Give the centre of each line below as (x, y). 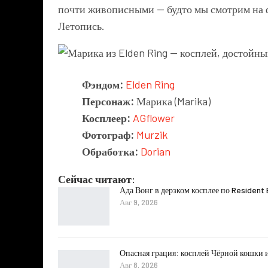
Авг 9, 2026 (139, 202)
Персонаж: (108, 101)
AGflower (154, 118)
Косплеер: (106, 118)
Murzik (152, 135)
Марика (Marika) (172, 101)
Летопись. (81, 26)
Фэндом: (103, 85)
